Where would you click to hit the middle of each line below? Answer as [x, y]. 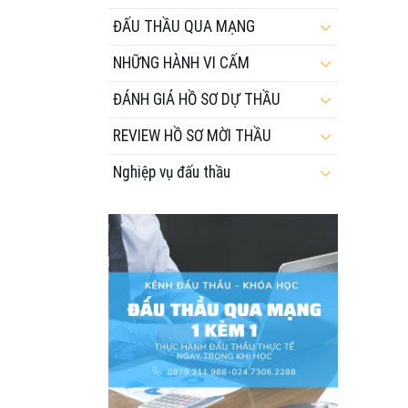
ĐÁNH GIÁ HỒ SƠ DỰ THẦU [196, 99]
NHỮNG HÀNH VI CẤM [181, 62]
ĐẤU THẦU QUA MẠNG [184, 26]
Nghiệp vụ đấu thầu [171, 172]
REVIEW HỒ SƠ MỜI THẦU [192, 135]
